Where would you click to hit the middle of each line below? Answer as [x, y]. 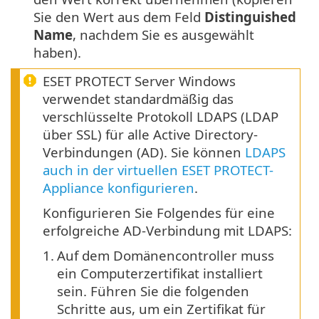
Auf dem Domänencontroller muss [166, 256]
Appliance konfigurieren [119, 188]
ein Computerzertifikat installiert [160, 273]
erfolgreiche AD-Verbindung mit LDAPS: [167, 231]
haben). [57, 53]
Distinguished [250, 17]
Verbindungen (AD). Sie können [144, 152]
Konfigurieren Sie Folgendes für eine [159, 213]
